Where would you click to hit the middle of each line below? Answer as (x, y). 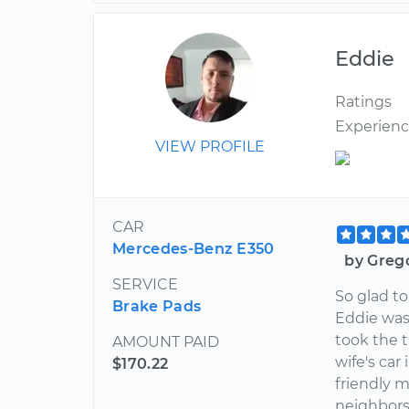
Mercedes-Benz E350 (194, 249)
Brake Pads (157, 306)
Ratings (364, 102)
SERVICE (145, 284)
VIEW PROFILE (210, 147)
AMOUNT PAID (166, 342)
